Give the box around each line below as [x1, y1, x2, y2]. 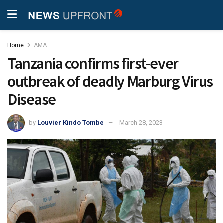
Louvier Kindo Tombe [37, 118, 104, 126]
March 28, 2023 [119, 118, 163, 126]
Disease [7, 89, 56, 109]
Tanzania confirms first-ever [7, 53, 179, 73]
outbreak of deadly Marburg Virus [7, 71, 213, 91]
